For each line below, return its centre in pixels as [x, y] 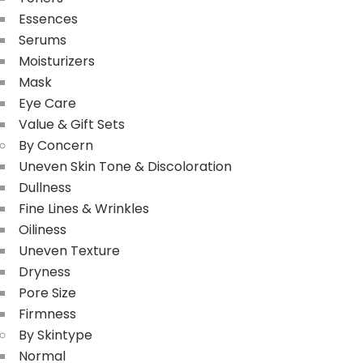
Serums [43, 40]
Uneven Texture [69, 250]
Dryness [45, 271]
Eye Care [47, 103]
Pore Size [47, 293]
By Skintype [56, 335]
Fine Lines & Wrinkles [84, 208]
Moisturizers [57, 61]
